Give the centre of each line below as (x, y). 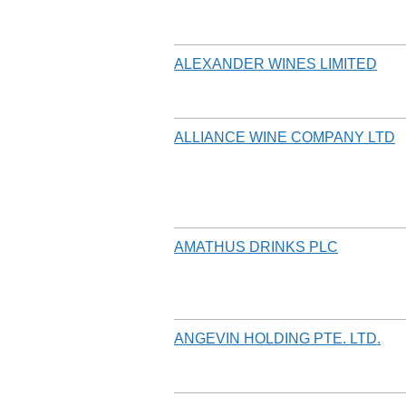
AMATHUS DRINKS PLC (256, 246)
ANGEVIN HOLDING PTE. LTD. (277, 338)
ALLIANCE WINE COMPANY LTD (285, 137)
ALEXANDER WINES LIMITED (275, 63)
